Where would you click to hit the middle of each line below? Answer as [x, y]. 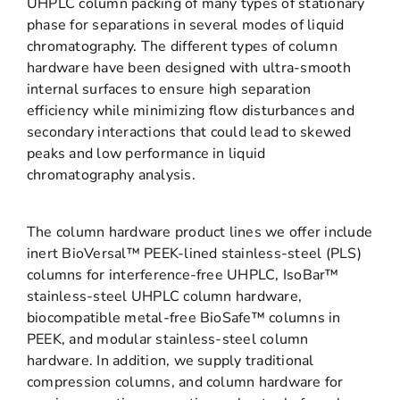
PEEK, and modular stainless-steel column [167, 339]
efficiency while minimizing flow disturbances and [190, 110]
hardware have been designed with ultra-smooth [188, 67]
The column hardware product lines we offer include [199, 232]
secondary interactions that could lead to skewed [189, 132]
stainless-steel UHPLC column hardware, [164, 296]
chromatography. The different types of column [182, 46]
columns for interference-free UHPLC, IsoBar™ [183, 275]
